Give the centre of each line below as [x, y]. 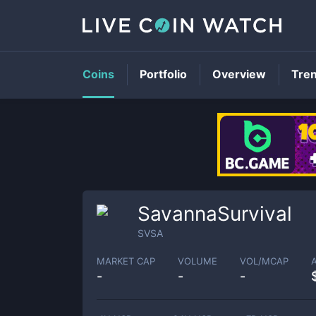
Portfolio [163, 74]
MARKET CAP [126, 261]
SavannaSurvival [215, 214]
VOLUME [197, 261]
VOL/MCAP [264, 261]
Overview [239, 74]
